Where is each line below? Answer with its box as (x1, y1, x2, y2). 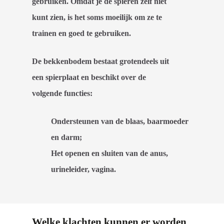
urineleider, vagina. (51, 164, 116, 173)
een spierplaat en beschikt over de (32, 72, 146, 81)
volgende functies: (32, 88, 93, 97)
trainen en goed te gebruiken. (32, 28, 131, 37)
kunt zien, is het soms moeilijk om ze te (32, 12, 162, 21)
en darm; (51, 132, 82, 141)
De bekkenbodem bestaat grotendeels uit (32, 56, 169, 65)
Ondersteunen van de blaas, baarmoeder (51, 116, 189, 125)
